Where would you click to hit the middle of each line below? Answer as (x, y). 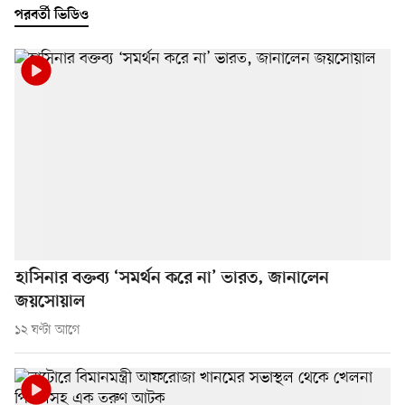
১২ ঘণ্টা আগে (47, 331)
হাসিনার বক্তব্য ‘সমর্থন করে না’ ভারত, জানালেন (172, 279)
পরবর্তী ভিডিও (52, 16)
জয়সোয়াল (50, 303)
